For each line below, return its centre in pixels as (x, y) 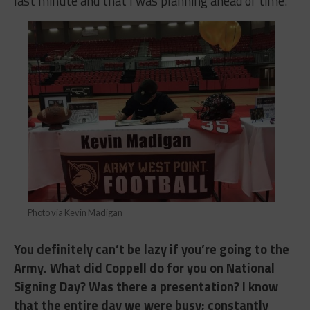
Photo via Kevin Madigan (75, 213)
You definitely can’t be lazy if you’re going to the (151, 249)
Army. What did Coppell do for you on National (144, 268)
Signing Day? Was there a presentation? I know (146, 287)
